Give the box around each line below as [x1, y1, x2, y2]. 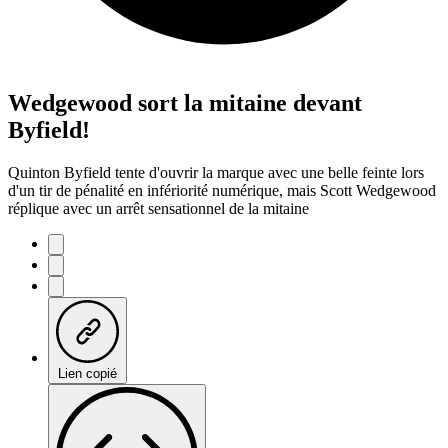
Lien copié [58, 365, 117, 381]
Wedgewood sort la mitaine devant [8, 89, 362, 116]
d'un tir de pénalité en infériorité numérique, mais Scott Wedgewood [8, 181, 436, 199]
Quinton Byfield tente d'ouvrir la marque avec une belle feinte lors [8, 163, 424, 181]
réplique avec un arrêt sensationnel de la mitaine [8, 199, 309, 217]
